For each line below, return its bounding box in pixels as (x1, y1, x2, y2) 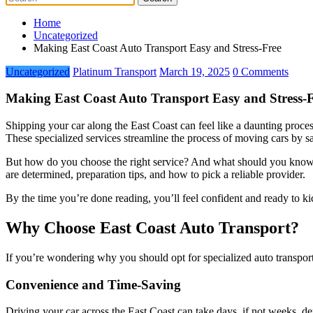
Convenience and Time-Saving (6, 277, 181, 292)
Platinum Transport (73, 65, 156, 78)
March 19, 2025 (159, 65, 230, 78)
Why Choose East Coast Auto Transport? (6, 218, 299, 237)
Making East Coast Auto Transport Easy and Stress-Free (34, 41, 282, 54)
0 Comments (233, 65, 289, 78)
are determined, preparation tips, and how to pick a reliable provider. (6, 168, 305, 181)
